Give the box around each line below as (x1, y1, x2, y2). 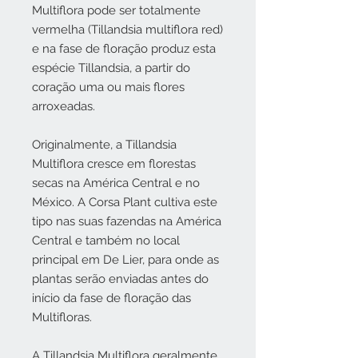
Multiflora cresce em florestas (32, 157, 196, 171)
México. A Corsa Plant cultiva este (32, 195, 217, 209)
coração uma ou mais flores (32, 80, 185, 94)
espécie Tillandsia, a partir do (32, 61, 190, 75)
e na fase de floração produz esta (32, 42, 216, 56)
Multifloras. (32, 310, 92, 324)
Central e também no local (32, 233, 180, 248)
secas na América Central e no (32, 176, 200, 190)
